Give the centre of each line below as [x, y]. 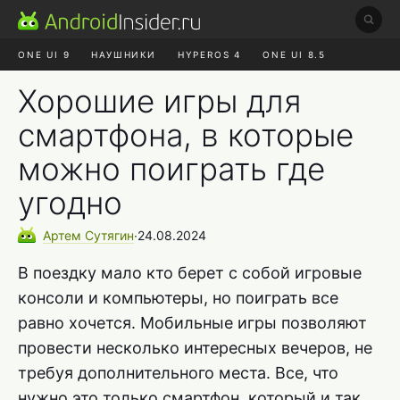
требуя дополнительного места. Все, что [178, 372]
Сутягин [109, 235]
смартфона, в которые [186, 135]
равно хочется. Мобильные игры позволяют [192, 322]
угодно [70, 203]
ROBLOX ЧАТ [63, 87]
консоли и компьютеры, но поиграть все [178, 297]
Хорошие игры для [159, 101]
